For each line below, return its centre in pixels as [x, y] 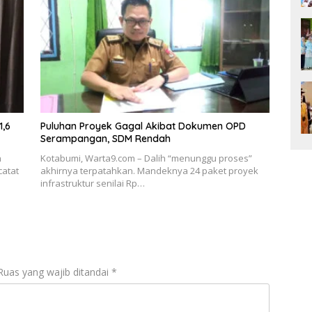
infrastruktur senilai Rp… [92, 183]
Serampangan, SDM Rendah [105, 138]
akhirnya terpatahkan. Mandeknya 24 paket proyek [149, 170]
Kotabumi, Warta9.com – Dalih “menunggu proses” [146, 158]
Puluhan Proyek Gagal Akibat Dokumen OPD [143, 126]
